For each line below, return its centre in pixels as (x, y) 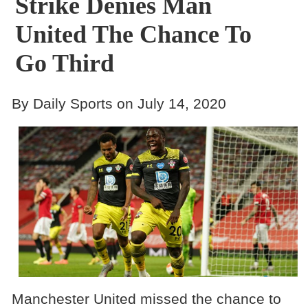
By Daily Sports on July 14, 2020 (119, 103)
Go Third (64, 63)
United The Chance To (133, 34)
